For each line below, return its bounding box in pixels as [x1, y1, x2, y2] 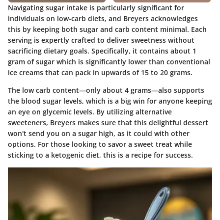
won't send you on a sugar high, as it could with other [8, 129, 190, 138]
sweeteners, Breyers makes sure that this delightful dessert [8, 118, 208, 128]
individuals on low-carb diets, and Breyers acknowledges [8, 14, 198, 24]
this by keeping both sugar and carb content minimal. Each [8, 25, 207, 34]
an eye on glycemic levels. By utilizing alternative [8, 107, 172, 117]
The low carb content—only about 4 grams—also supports [8, 85, 204, 95]
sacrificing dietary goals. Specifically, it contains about [8, 46, 192, 56]
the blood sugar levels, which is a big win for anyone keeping [8, 96, 212, 106]
